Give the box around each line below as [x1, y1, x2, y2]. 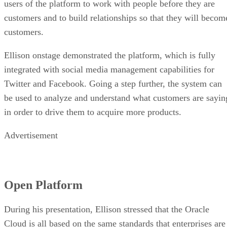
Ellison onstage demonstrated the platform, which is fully [4, 50, 215, 60]
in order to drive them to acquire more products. [4, 106, 181, 117]
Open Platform [4, 178, 83, 192]
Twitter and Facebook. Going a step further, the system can [4, 78, 222, 89]
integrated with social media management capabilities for [4, 64, 214, 74]
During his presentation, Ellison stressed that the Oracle [4, 204, 209, 214]
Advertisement [4, 130, 58, 140]
